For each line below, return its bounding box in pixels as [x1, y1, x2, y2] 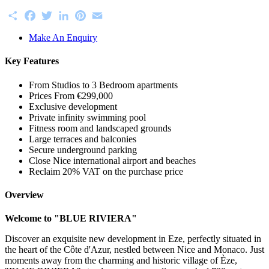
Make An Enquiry [29, 32, 97, 43]
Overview [5, 189, 44, 200]
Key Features [5, 56, 59, 67]
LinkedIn [71, 8, 106, 19]
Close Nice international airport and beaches [29, 155, 196, 166]
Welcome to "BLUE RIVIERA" [5, 213, 137, 224]
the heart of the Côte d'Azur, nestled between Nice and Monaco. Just [5, 244, 264, 255]
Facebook [37, 8, 74, 19]
